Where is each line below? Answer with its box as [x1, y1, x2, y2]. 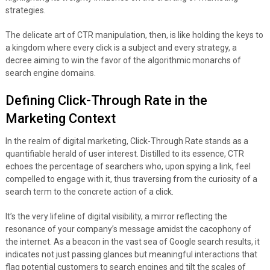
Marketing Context [5, 110, 116, 126]
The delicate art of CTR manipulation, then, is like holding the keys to [5, 30, 263, 40]
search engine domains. [5, 67, 96, 78]
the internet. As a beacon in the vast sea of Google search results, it [5, 236, 260, 246]
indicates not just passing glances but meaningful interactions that [5, 249, 257, 259]
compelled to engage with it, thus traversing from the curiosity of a [5, 174, 257, 184]
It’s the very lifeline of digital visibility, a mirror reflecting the [5, 211, 227, 221]
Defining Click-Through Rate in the [5, 92, 207, 108]
